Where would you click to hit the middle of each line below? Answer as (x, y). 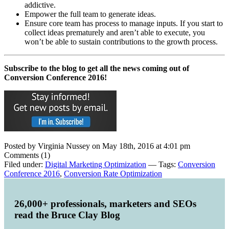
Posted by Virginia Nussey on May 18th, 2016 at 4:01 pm (97, 146)
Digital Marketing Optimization (96, 165)
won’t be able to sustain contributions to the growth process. (121, 42)
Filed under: (25, 165)
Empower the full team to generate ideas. (90, 14)
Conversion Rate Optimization (113, 174)
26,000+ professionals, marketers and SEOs (105, 204)
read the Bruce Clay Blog (67, 215)
